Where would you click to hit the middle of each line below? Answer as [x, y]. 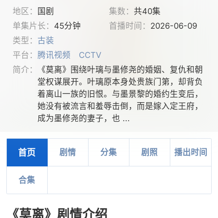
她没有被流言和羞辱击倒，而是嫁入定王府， [120, 106]
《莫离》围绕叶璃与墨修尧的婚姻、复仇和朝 [120, 70]
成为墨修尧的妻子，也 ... [83, 118]
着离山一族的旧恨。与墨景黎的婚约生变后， [120, 94]
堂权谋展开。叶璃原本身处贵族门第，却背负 [120, 82]
